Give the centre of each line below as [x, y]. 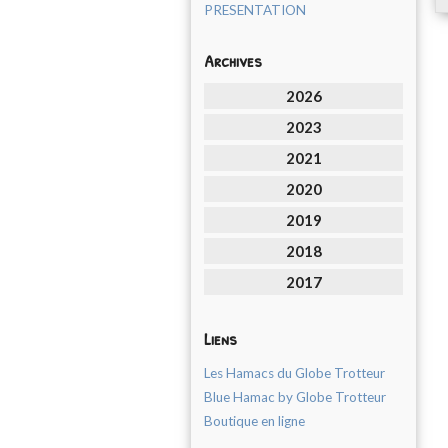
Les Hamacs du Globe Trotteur [294, 373]
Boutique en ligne [254, 421]
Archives [233, 60]
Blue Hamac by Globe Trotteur [295, 397]
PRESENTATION [255, 10]
